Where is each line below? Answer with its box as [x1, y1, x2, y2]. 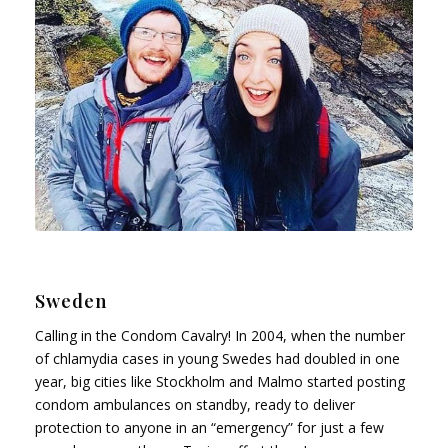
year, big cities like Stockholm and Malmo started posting [35, 371, 405, 391]
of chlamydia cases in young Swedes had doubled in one [35, 348, 400, 368]
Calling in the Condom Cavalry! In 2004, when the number [35, 325, 405, 345]
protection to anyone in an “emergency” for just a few [35, 417, 384, 437]
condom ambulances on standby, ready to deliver [35, 394, 355, 414]
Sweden [35, 288, 107, 313]
